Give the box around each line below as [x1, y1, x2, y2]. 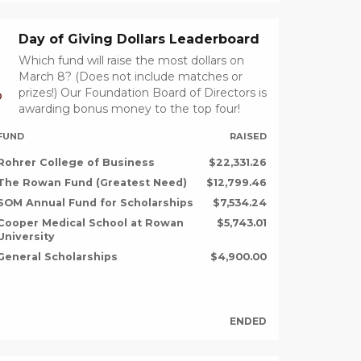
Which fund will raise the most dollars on [18, 53, 244, 68]
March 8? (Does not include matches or [18, 69, 243, 85]
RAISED [229, 131, 267, 143]
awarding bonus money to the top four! [18, 102, 240, 117]
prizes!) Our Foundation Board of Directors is [18, 85, 267, 101]
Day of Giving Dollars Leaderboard [18, 31, 259, 48]
